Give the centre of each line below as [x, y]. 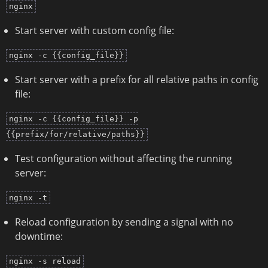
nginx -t [28, 198]
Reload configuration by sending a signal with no [124, 222]
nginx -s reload [45, 261]
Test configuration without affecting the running [124, 159]
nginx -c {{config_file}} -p [74, 119]
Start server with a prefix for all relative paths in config [137, 80]
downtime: [39, 237]
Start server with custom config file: [95, 31]
